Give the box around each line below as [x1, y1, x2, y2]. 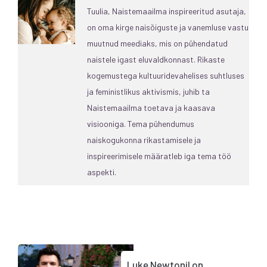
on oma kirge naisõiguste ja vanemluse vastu [87, 21, 249, 32]
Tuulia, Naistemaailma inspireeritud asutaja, [87, 5, 246, 16]
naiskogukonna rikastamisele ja [87, 134, 201, 145]
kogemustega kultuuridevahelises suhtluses [87, 70, 244, 80]
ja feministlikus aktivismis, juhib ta [87, 86, 210, 97]
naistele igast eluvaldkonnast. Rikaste [87, 54, 225, 64]
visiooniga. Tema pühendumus [87, 118, 194, 129]
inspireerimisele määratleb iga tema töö [87, 150, 231, 161]
